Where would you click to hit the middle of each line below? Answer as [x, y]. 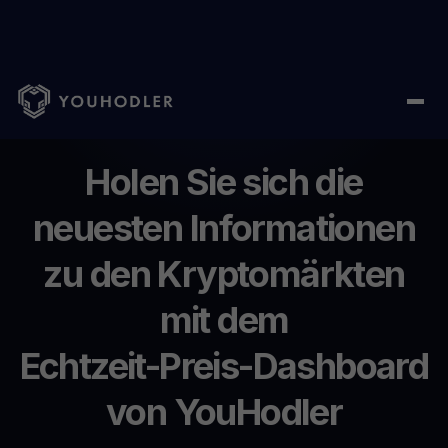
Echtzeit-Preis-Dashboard [224, 366]
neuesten [108, 228]
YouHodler [258, 412]
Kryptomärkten [281, 274]
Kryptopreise [250, 108]
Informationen [302, 228]
